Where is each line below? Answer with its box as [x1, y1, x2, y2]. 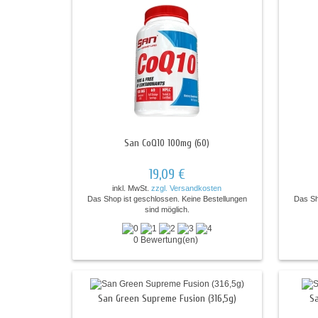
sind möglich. [144, 205, 190, 214]
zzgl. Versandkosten [151, 184, 222, 192]
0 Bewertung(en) [133, 234, 201, 245]
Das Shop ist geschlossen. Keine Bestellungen [87, 194, 247, 203]
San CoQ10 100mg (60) [124, 137, 210, 149]
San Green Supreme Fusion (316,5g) [97, 292, 236, 305]
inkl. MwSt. [112, 184, 152, 192]
